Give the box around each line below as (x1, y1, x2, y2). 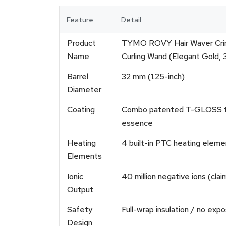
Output (67, 184, 93, 195)
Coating (67, 104, 95, 115)
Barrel (67, 71, 88, 82)
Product (67, 38, 96, 48)
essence (122, 118, 153, 128)
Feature (67, 15, 93, 24)
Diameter (67, 84, 101, 95)
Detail (121, 15, 141, 24)
